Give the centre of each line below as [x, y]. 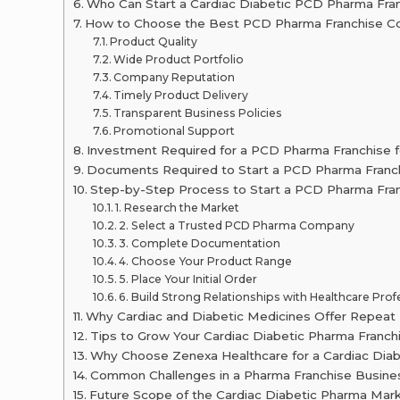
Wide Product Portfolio [179, 59]
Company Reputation [175, 77]
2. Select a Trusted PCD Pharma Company [237, 225]
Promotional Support [175, 131]
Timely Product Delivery [181, 95]
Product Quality [154, 42]
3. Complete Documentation [200, 243]
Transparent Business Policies [198, 113]
